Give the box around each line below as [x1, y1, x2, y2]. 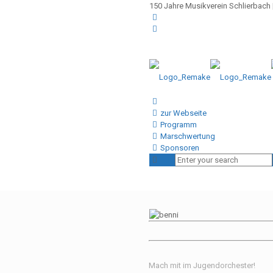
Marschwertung [160, 132, 215, 141]
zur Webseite [160, 108, 207, 118]
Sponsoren [160, 143, 199, 152]
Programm [160, 120, 197, 129]
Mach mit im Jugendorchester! [148, 261, 255, 270]
